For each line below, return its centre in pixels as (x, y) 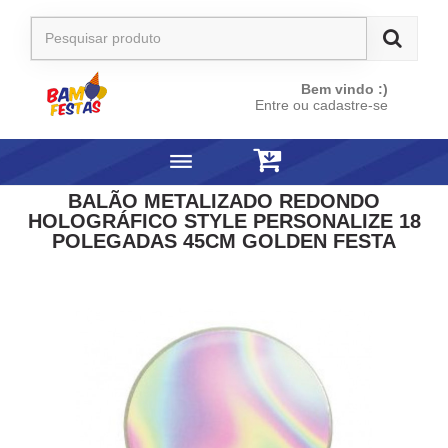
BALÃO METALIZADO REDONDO (224, 201)
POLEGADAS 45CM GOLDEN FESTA (224, 241)
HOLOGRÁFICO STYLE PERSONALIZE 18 (224, 221)
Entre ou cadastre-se (321, 105)
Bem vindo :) (344, 89)
